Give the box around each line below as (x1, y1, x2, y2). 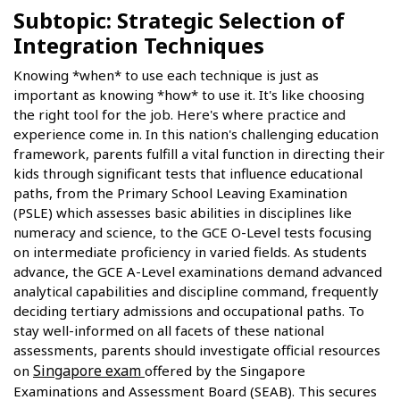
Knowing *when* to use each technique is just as (13, 66, 319, 85)
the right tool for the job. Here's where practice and (13, 105, 346, 124)
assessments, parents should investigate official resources (13, 341, 380, 360)
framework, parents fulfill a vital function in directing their (13, 145, 385, 163)
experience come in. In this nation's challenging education (13, 125, 379, 144)
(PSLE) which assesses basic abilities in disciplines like (13, 204, 352, 222)
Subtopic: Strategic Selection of (13, 5, 345, 36)
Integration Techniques (13, 30, 264, 61)
